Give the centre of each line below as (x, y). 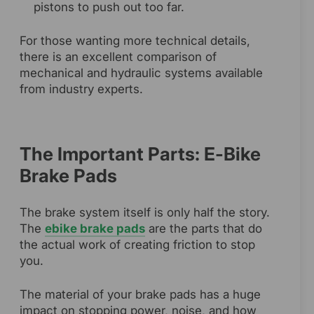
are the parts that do (204, 229)
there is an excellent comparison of (118, 57)
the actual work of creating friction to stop (137, 245)
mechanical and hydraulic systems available (141, 73)
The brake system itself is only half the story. (145, 213)
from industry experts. (81, 89)
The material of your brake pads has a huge (140, 295)
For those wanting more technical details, (135, 41)
